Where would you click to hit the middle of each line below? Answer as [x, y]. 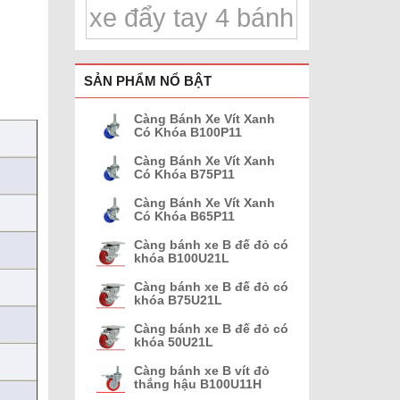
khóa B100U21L [181, 258]
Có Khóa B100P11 [187, 132]
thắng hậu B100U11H [197, 383]
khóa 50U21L [173, 342]
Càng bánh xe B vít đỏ [201, 370]
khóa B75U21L [178, 300]
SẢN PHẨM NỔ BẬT [147, 80]
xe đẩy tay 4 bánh [191, 17]
